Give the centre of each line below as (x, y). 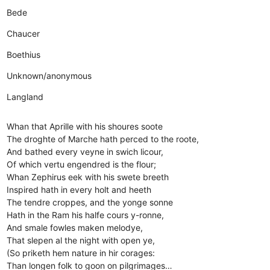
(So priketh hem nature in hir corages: (81, 253)
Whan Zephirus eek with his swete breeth (104, 177)
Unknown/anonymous (49, 75)
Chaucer (24, 33)
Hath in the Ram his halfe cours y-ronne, (94, 215)
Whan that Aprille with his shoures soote (93, 126)
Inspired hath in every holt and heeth (82, 189)
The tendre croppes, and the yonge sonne (99, 202)
